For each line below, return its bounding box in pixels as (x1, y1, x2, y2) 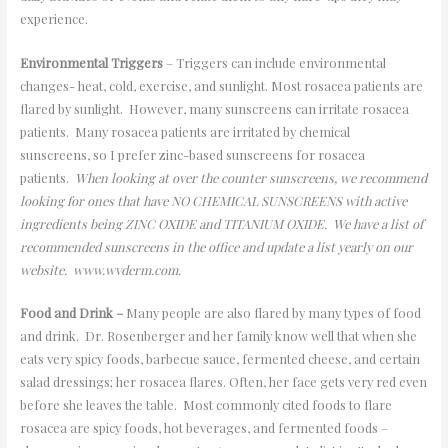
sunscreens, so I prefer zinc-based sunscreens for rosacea (19, 145, 365, 163)
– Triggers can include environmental (162, 53, 386, 71)
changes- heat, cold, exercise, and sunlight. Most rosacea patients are (19, 76, 423, 94)
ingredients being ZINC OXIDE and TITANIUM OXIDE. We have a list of (19, 214, 423, 232)
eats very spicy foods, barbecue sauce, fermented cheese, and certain (19, 350, 420, 368)
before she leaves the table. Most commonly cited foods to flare (19, 396, 392, 414)
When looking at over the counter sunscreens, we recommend (74, 168, 427, 186)
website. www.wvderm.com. (19, 260, 181, 278)
